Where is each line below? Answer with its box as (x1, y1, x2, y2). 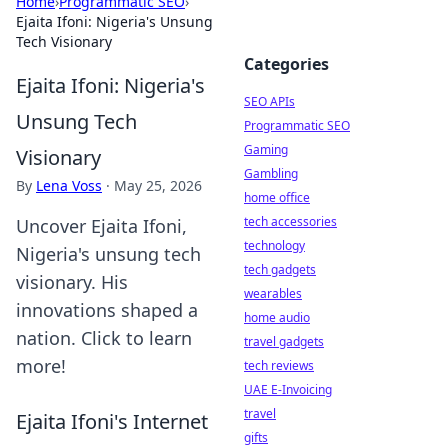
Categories (244, 53, 329, 75)
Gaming (244, 141, 288, 158)
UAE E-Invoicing (244, 381, 332, 398)
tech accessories (244, 213, 337, 230)
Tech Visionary (16, 32, 112, 51)
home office (244, 189, 310, 206)
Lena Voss (36, 176, 102, 195)
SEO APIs (244, 93, 295, 110)
